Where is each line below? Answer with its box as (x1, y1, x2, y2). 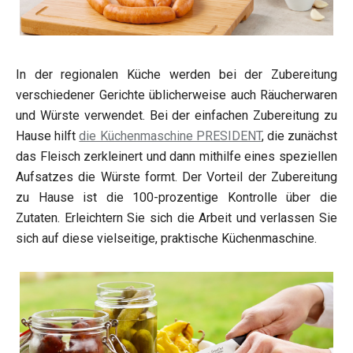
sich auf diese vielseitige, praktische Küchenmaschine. (16, 231, 317, 247)
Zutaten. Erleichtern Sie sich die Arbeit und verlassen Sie (16, 210, 337, 226)
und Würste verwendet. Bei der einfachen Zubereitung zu (16, 108, 337, 124)
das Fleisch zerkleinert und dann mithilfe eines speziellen (16, 149, 337, 165)
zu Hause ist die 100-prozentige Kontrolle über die (16, 190, 337, 206)
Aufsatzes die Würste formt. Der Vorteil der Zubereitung (16, 169, 337, 185)
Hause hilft (16, 128, 80, 144)
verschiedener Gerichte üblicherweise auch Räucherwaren (16, 87, 337, 103)
